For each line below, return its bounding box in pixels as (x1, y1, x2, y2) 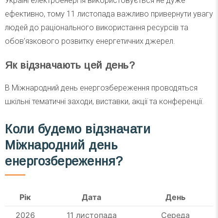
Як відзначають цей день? (5, 59, 135, 71)
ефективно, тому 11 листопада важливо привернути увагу (5, 9, 213, 18)
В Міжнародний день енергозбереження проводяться (5, 83, 198, 93)
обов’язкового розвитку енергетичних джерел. (5, 36, 175, 46)
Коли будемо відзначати (5, 122, 151, 136)
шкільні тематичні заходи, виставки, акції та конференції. (5, 97, 204, 107)
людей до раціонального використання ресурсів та (5, 22, 188, 32)
